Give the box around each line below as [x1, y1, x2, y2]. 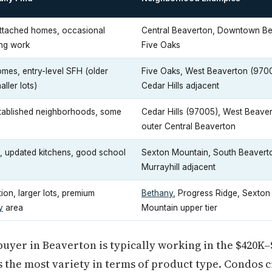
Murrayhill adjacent [141, 162, 216, 172]
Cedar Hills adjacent [141, 81, 219, 90]
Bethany [141, 188, 173, 198]
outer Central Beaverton [141, 121, 236, 131]
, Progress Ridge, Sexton [173, 188, 270, 198]
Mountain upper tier [141, 203, 217, 212]
